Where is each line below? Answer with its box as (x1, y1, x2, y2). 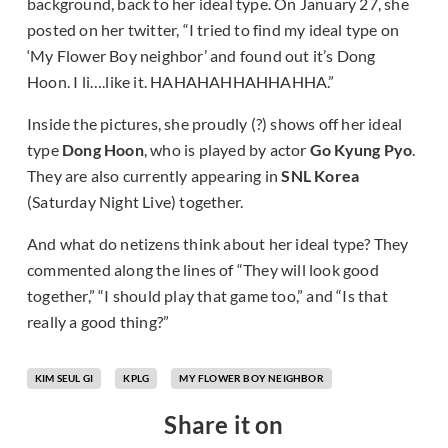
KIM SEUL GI (35, 372, 94, 385)
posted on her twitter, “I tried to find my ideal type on (27, 20, 400, 40)
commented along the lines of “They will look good (27, 260, 379, 280)
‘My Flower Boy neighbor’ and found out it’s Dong (27, 46, 376, 66)
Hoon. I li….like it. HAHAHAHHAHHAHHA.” (27, 72, 335, 92)
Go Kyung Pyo (306, 140, 413, 160)
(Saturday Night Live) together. (27, 192, 244, 212)
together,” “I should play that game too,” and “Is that (27, 286, 388, 306)
